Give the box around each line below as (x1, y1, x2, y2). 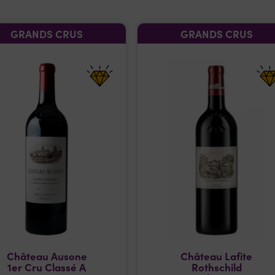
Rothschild (191, 260, 242, 274)
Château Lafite (180, 249, 253, 263)
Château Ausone (6, 249, 87, 263)
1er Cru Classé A (7, 260, 87, 274)
